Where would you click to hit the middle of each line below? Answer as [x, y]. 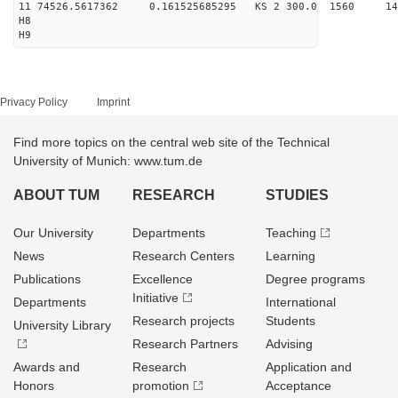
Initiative [156, 298]
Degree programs [315, 279]
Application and [308, 367]
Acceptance [298, 386]
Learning [290, 256]
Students [290, 321]
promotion [161, 386]
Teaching [291, 233]
